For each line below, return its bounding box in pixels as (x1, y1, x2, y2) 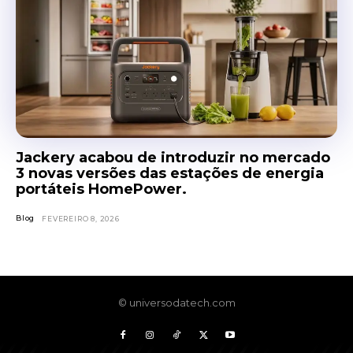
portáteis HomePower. (16, 180, 187, 198)
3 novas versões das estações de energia (16, 164, 324, 182)
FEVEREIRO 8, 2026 (42, 214, 120, 223)
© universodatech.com (117, 295, 236, 309)
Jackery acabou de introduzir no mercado (16, 148, 330, 166)
